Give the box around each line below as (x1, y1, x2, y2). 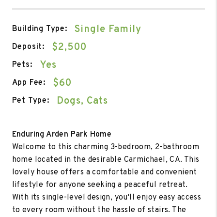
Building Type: (12, 24, 67, 34)
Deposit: (12, 42, 45, 52)
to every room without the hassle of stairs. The (12, 205, 186, 215)
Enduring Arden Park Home (12, 129, 112, 139)
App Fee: (12, 78, 46, 88)
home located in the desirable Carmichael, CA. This (12, 155, 200, 165)
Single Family (74, 23, 141, 36)
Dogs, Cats (56, 94, 108, 108)
